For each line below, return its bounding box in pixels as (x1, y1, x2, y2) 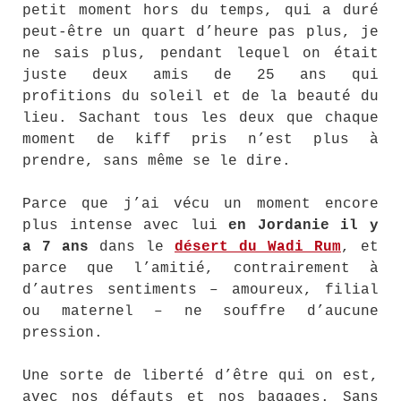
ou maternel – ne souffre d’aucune (22, 303, 379, 320)
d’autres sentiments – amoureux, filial (22, 282, 379, 298)
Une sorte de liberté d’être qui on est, (22, 368, 379, 384)
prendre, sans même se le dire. (22, 153, 291, 169)
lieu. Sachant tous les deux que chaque (22, 110, 379, 126)
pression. (22, 325, 103, 341)
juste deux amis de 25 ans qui (22, 67, 379, 83)
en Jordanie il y (228, 218, 380, 234)
